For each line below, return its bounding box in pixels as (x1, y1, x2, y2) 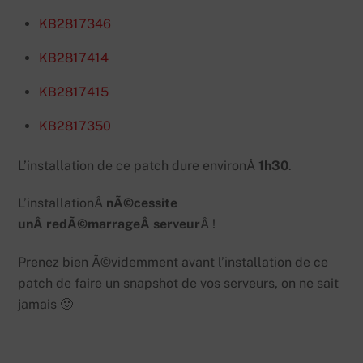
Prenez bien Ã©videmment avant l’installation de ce (18, 254, 329, 271)
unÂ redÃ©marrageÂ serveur (18, 216, 201, 233)
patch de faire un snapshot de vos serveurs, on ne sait (18, 275, 340, 292)
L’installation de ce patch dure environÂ (18, 157, 259, 173)
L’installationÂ (18, 195, 107, 211)
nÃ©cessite (106, 195, 178, 211)
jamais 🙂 (18, 297, 74, 313)
